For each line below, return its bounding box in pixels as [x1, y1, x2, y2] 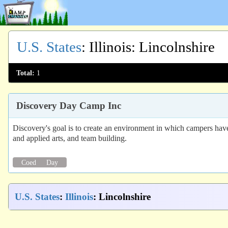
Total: [16, 69, 35, 77]
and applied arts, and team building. [13, 134, 127, 142]
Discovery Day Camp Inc [16, 100, 121, 111]
